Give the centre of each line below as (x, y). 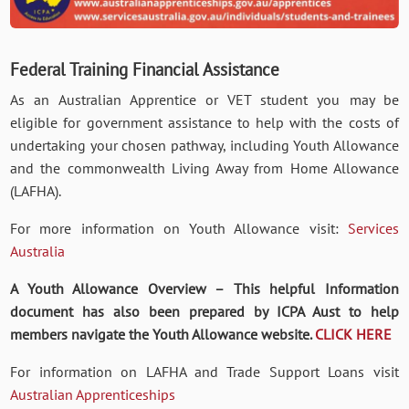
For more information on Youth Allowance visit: (179, 229)
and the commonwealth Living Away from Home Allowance (204, 168)
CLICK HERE (354, 335)
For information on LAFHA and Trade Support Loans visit (204, 372)
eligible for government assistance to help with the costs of (204, 123)
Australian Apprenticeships (93, 395)
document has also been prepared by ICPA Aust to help (204, 312)
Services (373, 229)
